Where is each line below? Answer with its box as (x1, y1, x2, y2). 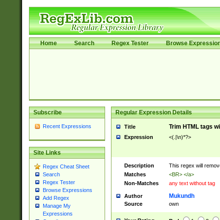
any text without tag (168, 180, 215, 186)
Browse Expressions (42, 187, 92, 193)
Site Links (33, 149, 61, 157)
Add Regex (42, 195, 69, 201)
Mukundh (168, 192, 194, 199)
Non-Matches (124, 180, 159, 186)
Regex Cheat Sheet (42, 164, 89, 170)
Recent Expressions (42, 123, 91, 129)
